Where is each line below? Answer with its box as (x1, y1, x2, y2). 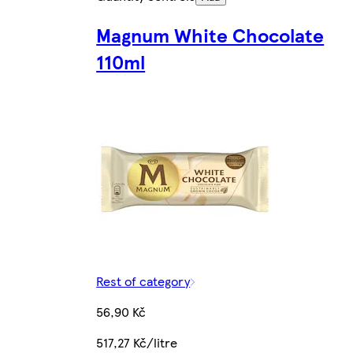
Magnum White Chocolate (96, 20, 325, 48)
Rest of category (96, 271, 191, 290)
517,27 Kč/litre (96, 333, 178, 351)
